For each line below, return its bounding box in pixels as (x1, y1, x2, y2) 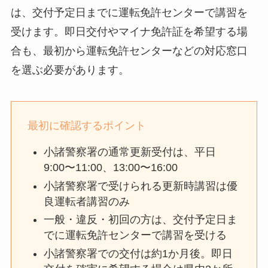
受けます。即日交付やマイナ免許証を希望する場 (10, 26, 248, 38)
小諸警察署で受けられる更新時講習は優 (43, 179, 237, 192)
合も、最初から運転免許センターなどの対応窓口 (10, 45, 248, 57)
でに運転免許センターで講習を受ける (43, 229, 227, 242)
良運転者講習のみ (43, 195, 130, 208)
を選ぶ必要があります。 (10, 64, 129, 77)
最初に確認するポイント (27, 120, 146, 132)
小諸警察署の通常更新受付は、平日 (43, 146, 216, 159)
